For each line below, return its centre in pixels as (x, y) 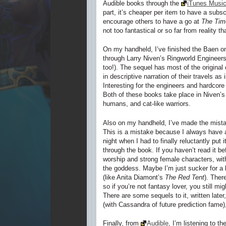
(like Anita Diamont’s (134, 177)
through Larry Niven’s (135, 58)
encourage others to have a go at (152, 21)
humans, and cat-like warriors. (147, 104)
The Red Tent (185, 177)
